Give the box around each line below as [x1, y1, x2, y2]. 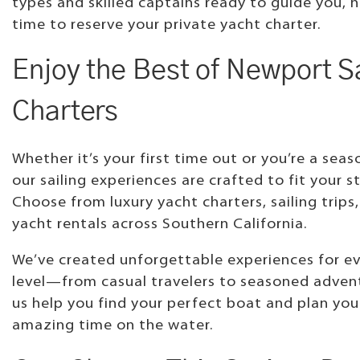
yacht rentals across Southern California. [12, 216, 307, 232]
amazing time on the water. [12, 317, 213, 333]
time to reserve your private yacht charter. [12, 17, 321, 33]
